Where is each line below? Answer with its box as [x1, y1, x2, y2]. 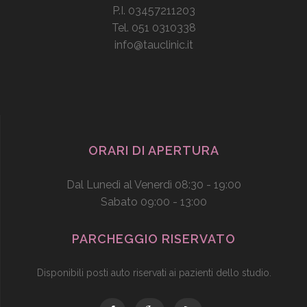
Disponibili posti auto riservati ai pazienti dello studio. [36, 267, 271, 279]
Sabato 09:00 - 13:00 [101, 195, 207, 209]
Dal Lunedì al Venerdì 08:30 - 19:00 [66, 178, 241, 192]
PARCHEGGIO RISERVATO [72, 232, 236, 247]
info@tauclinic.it [114, 38, 193, 52]
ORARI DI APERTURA [88, 143, 219, 158]
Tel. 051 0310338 [111, 21, 196, 35]
